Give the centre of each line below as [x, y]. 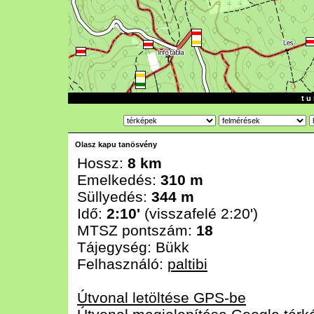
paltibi [187, 264]
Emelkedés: [119, 180]
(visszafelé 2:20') [199, 213]
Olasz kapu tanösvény [116, 144]
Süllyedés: [114, 197]
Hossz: [102, 163]
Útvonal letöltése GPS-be [162, 298]
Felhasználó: [122, 264]
